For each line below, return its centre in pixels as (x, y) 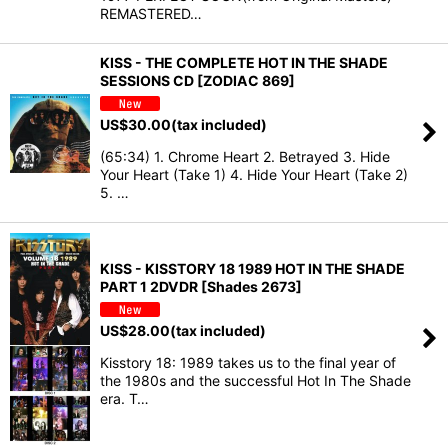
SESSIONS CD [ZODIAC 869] (197, 81)
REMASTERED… (151, 14)
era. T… (124, 398)
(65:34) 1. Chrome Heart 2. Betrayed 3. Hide (245, 156)
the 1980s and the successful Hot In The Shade (255, 380)
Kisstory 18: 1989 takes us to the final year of (248, 362)
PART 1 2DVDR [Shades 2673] (201, 286)
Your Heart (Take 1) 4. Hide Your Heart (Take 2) (254, 174)
